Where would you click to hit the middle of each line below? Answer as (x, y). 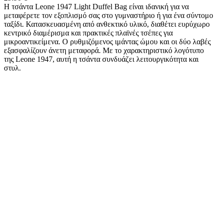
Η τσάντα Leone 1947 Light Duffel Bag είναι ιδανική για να (96, 6)
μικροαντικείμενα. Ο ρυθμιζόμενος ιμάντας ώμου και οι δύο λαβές (107, 41)
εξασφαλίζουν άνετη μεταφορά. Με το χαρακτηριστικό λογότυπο (104, 50)
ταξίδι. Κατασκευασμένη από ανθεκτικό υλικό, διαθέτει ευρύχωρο (107, 24)
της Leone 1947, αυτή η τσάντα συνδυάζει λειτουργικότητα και (101, 59)
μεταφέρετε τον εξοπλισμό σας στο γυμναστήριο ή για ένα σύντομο (109, 15)
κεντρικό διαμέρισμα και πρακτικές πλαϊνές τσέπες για (88, 33)
